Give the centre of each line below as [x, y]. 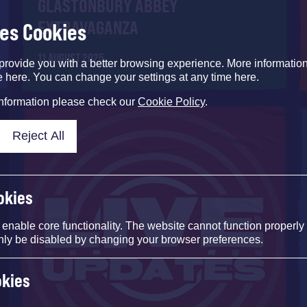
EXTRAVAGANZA [88, 28]
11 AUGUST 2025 [71, 58]
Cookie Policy [171, 101]
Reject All [38, 136]
